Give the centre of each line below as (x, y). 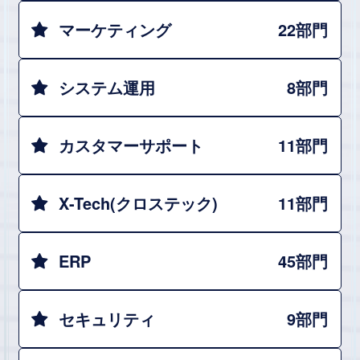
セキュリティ (107, 318)
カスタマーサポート (131, 145)
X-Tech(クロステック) (138, 202)
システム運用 (107, 87)
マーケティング (115, 29)
